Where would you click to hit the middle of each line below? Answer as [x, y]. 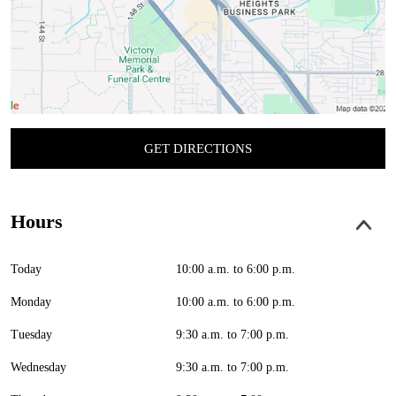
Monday [31, 302]
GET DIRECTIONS [198, 149]
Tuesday [31, 335]
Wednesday [38, 368]
